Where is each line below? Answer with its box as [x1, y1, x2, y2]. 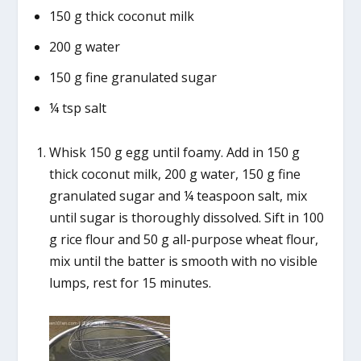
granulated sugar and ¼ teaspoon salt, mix [48, 186, 307, 205]
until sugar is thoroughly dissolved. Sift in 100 [48, 208, 324, 226]
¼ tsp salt [48, 99, 106, 118]
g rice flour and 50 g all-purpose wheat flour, [48, 230, 318, 248]
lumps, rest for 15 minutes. [48, 273, 211, 292]
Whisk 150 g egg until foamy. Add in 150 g [48, 143, 300, 161]
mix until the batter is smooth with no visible [48, 251, 317, 270]
